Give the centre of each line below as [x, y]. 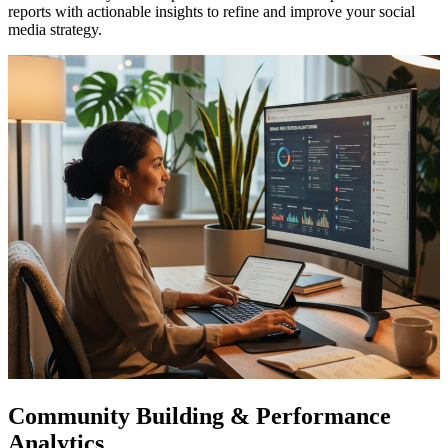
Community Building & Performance [199, 415]
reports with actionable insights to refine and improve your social [211, 12]
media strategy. [55, 30]
